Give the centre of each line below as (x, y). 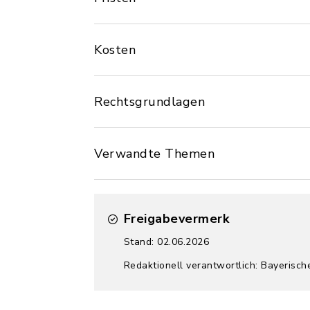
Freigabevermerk (176, 219)
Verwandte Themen (154, 154)
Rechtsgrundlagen (149, 102)
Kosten (115, 50)
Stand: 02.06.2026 (166, 242)
